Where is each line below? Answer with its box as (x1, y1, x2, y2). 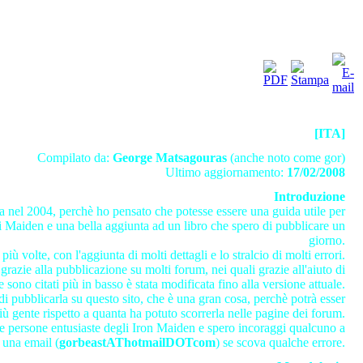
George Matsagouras (113, 151, 227, 164)
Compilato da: (37, 151, 113, 164)
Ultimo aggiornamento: (165, 165, 287, 179)
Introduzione (274, 190, 345, 203)
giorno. (309, 233, 345, 247)
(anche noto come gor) (227, 151, 345, 164)
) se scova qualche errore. (216, 335, 345, 349)
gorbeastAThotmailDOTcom (59, 335, 216, 349)
